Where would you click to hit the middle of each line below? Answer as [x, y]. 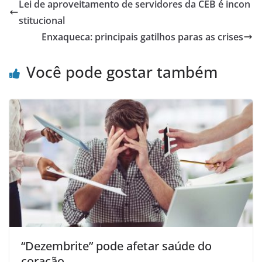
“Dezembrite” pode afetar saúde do [116, 246]
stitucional [42, 20]
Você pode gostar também [122, 72]
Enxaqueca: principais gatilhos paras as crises [142, 37]
